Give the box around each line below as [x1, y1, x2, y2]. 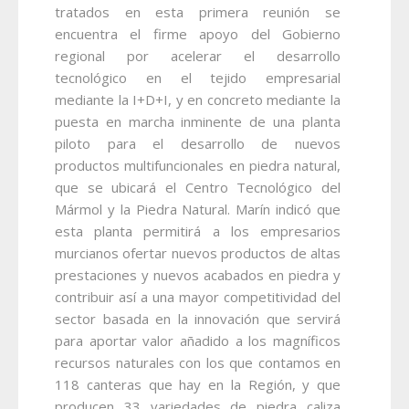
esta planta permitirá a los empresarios [55, 221, 341, 240]
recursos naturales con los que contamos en [55, 352, 341, 372]
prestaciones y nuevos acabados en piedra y [55, 265, 341, 284]
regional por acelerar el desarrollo [55, 46, 341, 65]
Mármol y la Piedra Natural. [55, 199, 236, 218]
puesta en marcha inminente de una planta [55, 111, 341, 131]
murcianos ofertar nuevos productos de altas [55, 243, 341, 262]
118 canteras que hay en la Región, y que [55, 374, 341, 393]
